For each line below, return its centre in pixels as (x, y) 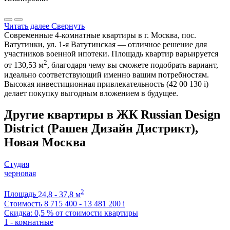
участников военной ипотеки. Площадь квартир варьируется (111, 54)
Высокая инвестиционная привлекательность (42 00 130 (104, 84)
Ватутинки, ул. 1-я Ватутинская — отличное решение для (106, 45)
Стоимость (23, 203)
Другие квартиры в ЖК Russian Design (112, 115)
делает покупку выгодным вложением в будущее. (91, 93)
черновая (20, 174)
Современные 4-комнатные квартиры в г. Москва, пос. (100, 35)
